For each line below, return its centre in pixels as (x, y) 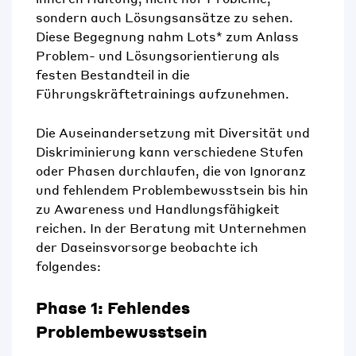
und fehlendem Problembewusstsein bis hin (172, 190)
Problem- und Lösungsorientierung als (158, 56)
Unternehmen (263, 228)
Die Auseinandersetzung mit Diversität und (173, 133)
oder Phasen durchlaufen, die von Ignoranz (171, 171)
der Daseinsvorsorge (103, 247)
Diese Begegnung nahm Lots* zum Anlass (167, 37)
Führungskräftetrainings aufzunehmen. (163, 94)
